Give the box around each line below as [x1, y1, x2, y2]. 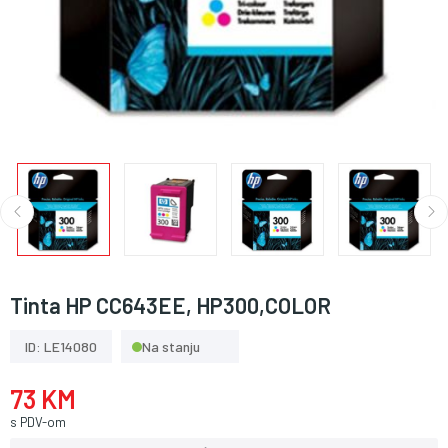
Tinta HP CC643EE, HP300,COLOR [10, 292, 331, 318]
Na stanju [142, 338, 200, 355]
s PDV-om [10, 414, 66, 430]
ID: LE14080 [25, 338, 97, 355]
